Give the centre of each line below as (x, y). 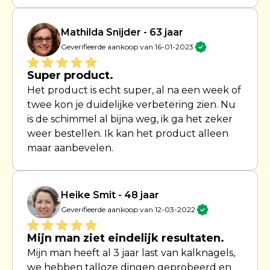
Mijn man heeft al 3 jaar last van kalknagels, (131, 253)
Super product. (70, 75)
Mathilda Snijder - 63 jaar (122, 32)
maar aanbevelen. (70, 148)
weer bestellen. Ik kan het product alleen (128, 133)
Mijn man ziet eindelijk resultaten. (126, 238)
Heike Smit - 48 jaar (110, 195)
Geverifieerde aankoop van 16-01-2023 (127, 46)
